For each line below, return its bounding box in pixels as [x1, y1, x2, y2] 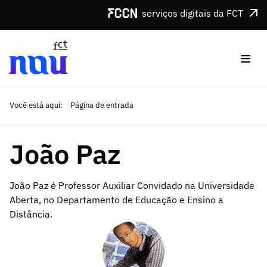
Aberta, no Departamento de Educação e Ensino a [10, 193, 223, 206]
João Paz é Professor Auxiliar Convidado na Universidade [10, 179, 254, 191]
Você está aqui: [10, 100, 63, 111]
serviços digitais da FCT [142, 7, 244, 19]
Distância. [10, 207, 52, 220]
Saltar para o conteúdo [2, 2, 101, 14]
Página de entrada [70, 100, 133, 111]
